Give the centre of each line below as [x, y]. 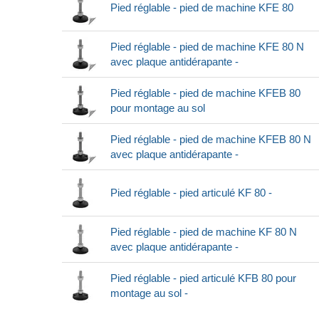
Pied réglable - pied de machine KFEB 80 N [211, 140]
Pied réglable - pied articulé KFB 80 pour [203, 278]
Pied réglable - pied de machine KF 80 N [204, 232]
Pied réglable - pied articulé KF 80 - [191, 193]
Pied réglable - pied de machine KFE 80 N [207, 47]
